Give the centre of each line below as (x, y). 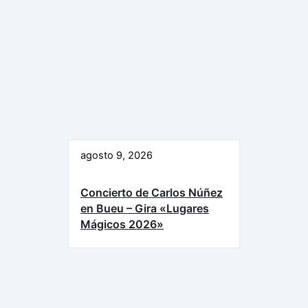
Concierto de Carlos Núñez (152, 193)
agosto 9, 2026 (117, 155)
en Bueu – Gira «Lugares (145, 209)
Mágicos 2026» (122, 224)
